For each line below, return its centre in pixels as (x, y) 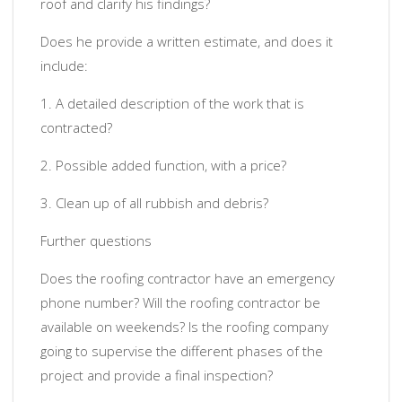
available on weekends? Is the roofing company (184, 327)
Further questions (96, 241)
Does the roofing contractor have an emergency (188, 279)
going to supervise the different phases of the (182, 351)
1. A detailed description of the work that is (172, 104)
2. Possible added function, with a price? (163, 166)
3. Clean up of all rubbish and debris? (154, 203)
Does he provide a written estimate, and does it (187, 42)
